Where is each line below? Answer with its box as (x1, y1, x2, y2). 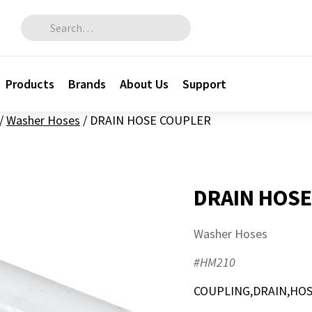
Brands (68, 75, 107, 92)
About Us (120, 75, 169, 92)
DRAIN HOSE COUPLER (90, 112, 211, 128)
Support (182, 75, 227, 92)
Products (6, 75, 55, 92)
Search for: (19, 14, 61, 25)
